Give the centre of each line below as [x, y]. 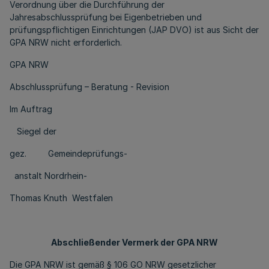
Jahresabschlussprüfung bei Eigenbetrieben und [106, 17]
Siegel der [33, 131]
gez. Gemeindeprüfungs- [68, 153]
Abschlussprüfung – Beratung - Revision [89, 87]
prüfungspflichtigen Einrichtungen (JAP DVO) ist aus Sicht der [134, 30]
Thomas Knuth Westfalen [61, 198]
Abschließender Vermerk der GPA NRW [134, 242]
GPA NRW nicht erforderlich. [66, 42]
